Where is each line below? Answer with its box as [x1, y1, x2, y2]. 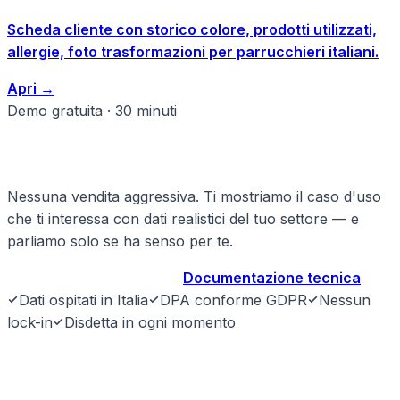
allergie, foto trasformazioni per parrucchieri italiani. [7, 43, 379, 62]
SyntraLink [7, 354, 130, 382]
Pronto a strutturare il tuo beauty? [7, 139, 390, 167]
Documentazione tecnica [183, 268, 361, 287]
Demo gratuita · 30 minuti [7, 102, 177, 121]
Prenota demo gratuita [7, 268, 169, 287]
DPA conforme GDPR [160, 290, 307, 309]
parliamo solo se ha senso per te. [7, 231, 233, 250]
